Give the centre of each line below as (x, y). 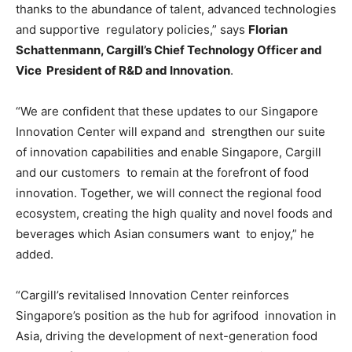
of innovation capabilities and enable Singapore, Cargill (169, 152)
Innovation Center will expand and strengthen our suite (170, 132)
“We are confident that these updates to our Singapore (167, 111)
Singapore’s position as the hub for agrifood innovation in (176, 315)
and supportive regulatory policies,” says (132, 29)
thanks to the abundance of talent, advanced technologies (176, 9)
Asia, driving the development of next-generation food (167, 336)
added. (38, 254)
